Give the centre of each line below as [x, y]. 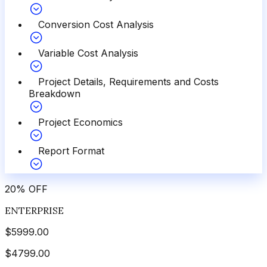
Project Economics [80, 122]
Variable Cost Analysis [88, 53]
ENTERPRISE [34, 211]
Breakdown [55, 94]
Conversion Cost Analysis [96, 25]
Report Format [71, 151]
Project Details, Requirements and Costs [128, 82]
